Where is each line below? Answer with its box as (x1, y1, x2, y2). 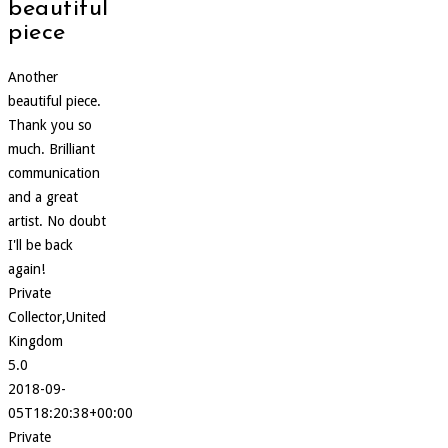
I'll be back (8, 236, 73, 253)
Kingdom (8, 332, 63, 349)
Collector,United (8, 308, 106, 325)
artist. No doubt (8, 212, 106, 229)
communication (8, 164, 100, 181)
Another (8, 68, 58, 85)
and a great (8, 188, 78, 205)
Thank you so (8, 116, 92, 133)
